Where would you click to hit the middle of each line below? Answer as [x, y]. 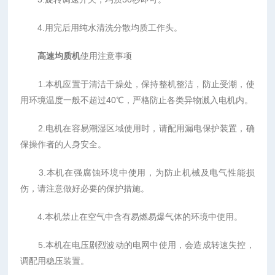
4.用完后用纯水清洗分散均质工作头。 [102, 28]
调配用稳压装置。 [55, 261]
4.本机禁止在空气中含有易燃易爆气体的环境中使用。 [132, 217]
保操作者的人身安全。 [64, 144]
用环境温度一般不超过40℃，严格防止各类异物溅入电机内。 [137, 100]
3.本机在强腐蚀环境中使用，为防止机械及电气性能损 [137, 172]
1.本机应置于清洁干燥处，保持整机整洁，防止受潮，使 [137, 84]
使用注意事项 [107, 56]
